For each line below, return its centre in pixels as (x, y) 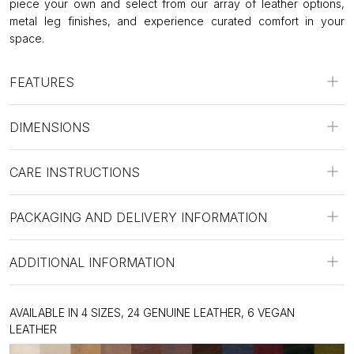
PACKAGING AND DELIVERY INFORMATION (138, 217)
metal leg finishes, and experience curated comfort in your (177, 21)
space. (27, 38)
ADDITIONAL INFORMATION (92, 262)
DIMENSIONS (50, 127)
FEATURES (42, 82)
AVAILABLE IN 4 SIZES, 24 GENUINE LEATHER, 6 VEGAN (152, 313)
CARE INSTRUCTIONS (75, 172)
